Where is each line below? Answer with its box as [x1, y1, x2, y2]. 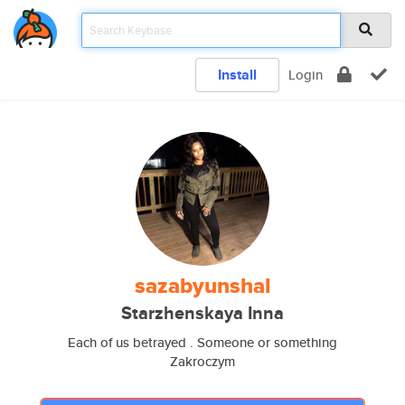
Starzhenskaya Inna [121, 300, 284, 326]
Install [218, 64, 257, 85]
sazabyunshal [135, 269, 270, 302]
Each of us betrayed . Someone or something [68, 333, 337, 352]
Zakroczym [170, 352, 235, 371]
